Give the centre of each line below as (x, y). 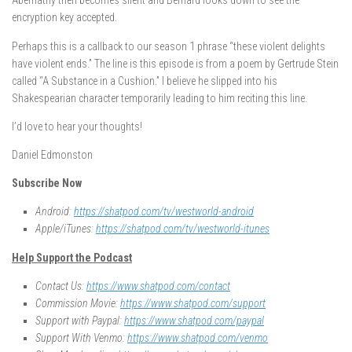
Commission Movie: (78, 303)
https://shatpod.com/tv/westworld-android (164, 211)
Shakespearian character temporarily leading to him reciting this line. (159, 98)
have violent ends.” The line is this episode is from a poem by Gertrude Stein (175, 63)
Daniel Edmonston (52, 154)
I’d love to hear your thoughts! (77, 126)
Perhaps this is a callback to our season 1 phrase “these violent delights (169, 46)
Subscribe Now (47, 183)
